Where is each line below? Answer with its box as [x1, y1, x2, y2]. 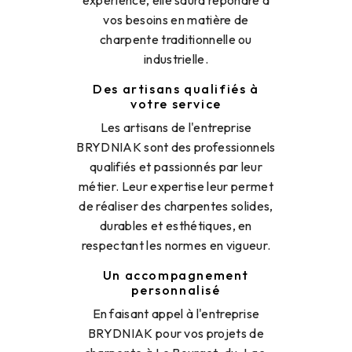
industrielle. [143, 51, 209, 68]
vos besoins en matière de [103, 12, 249, 28]
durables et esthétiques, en [100, 218, 252, 234]
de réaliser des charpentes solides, [79, 198, 273, 214]
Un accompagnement [102, 267, 250, 284]
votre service [130, 96, 222, 112]
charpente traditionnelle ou [100, 31, 252, 48]
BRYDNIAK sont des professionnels [76, 139, 276, 156]
